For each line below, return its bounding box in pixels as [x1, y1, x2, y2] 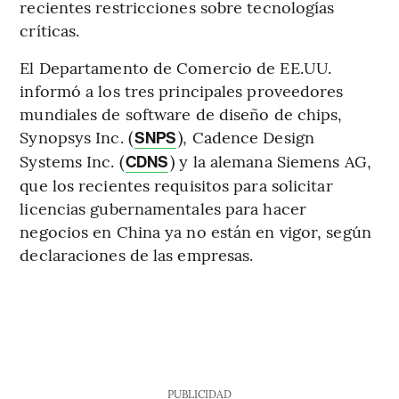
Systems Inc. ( [20, 149, 124, 172]
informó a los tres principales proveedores [20, 78, 344, 102]
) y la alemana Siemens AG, [170, 149, 371, 172]
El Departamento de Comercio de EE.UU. [20, 55, 332, 78]
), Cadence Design [178, 125, 314, 148]
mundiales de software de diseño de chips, [20, 102, 343, 125]
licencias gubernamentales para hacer [20, 196, 306, 219]
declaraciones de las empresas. [20, 242, 254, 265]
